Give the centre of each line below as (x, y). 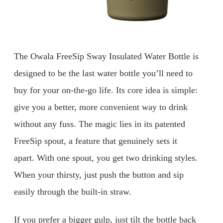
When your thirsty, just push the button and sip (99, 175)
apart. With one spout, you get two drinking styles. (106, 158)
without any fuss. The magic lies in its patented (100, 124)
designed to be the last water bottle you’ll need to (103, 73)
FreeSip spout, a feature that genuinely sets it (96, 141)
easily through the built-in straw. (73, 192)
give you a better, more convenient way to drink (101, 107)
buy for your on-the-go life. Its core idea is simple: (106, 90)
